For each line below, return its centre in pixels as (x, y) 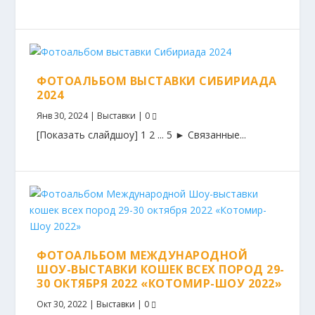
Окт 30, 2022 (62, 304)
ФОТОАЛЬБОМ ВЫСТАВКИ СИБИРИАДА (157, 81)
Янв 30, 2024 (63, 116)
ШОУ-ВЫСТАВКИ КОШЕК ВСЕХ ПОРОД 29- (161, 269)
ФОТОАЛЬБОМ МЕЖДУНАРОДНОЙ (142, 255)
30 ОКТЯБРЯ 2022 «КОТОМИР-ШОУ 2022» (160, 283)
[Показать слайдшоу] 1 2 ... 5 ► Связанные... (142, 135)
